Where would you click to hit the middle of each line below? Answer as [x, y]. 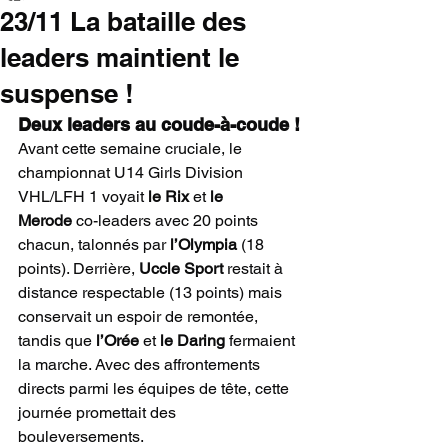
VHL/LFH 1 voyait [83, 196]
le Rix [168, 196]
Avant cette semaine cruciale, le [132, 148]
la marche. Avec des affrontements [141, 364]
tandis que [57, 340]
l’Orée [117, 340]
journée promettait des [99, 412]
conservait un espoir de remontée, [140, 316]
